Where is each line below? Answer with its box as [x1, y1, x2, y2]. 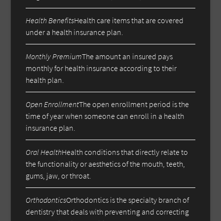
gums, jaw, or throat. [26, 170, 92, 181]
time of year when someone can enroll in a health [26, 110, 184, 121]
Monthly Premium [26, 51, 82, 61]
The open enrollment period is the [79, 99, 189, 109]
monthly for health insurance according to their [26, 63, 177, 73]
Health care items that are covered [74, 15, 184, 25]
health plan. [26, 74, 65, 85]
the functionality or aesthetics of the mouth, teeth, [26, 158, 185, 169]
